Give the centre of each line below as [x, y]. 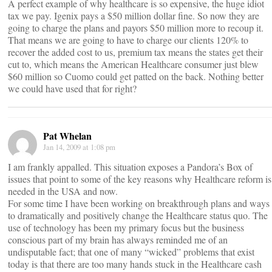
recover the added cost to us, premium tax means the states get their [135, 52]
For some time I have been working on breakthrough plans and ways [139, 203]
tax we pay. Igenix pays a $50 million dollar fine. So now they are [134, 15]
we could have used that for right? [72, 88]
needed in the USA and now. [63, 191]
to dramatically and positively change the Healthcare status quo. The [138, 215]
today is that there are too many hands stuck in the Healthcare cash [135, 264]
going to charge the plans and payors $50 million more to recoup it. [136, 28]
